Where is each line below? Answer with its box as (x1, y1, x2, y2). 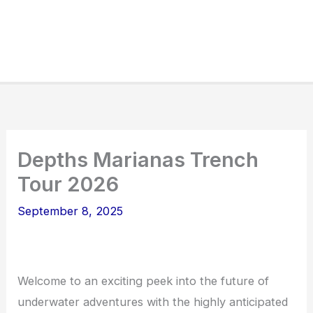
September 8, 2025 (17, 204, 124, 219)
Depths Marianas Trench (17, 147, 259, 173)
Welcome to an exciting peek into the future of (17, 273, 270, 288)
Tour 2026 (17, 172, 119, 197)
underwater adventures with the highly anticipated (17, 294, 289, 309)
